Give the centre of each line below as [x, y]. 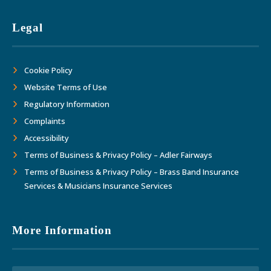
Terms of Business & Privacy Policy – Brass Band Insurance [132, 171]
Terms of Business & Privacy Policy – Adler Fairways [119, 155]
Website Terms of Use [66, 87]
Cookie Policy [49, 70]
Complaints [45, 121]
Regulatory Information [67, 104]
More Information [62, 230]
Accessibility [47, 138]
